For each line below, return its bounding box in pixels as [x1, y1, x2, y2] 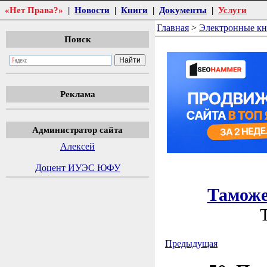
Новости [74, 5, 110, 15]
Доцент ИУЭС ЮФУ [35, 163, 120, 173]
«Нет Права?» [5, 5, 63, 15]
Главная [157, 23, 189, 33]
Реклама [60, 89, 95, 99]
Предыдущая [165, 238, 218, 249]
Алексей [60, 141, 95, 151]
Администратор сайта [32, 125, 123, 135]
